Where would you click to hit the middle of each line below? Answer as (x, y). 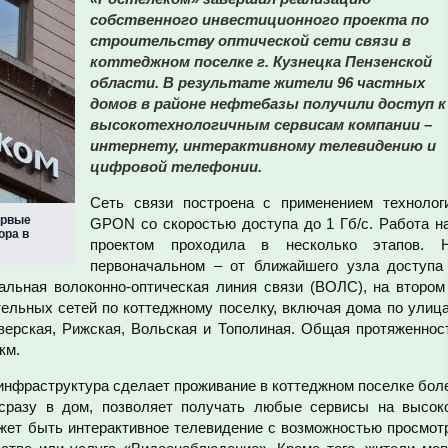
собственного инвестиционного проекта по (259, 19)
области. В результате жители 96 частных (257, 82)
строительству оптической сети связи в (250, 40)
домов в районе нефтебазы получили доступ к (268, 103)
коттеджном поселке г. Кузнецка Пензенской (261, 61)
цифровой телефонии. (176, 166)
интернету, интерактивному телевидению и (263, 145)
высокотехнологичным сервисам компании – (261, 124)
